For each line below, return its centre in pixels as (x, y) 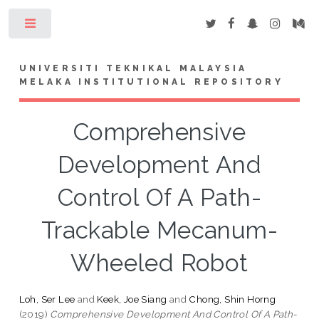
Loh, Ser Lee (47, 299)
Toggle (76, 26)
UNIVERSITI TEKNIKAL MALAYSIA (133, 68)
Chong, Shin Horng (232, 299)
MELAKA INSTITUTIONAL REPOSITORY (151, 82)
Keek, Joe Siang (132, 299)
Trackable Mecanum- (159, 230)
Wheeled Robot (159, 263)
